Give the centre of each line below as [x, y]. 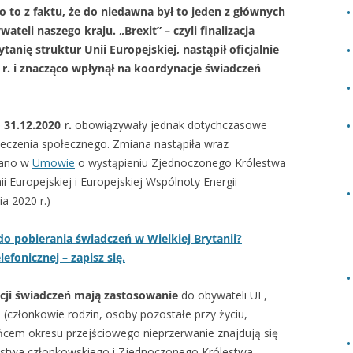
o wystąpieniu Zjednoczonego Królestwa [180, 163]
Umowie [54, 163]
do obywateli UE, [223, 295]
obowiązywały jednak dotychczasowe [169, 125]
